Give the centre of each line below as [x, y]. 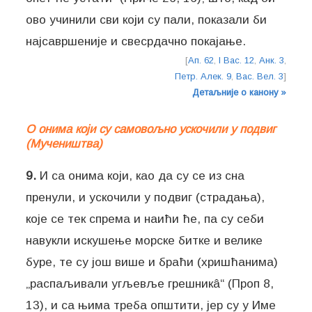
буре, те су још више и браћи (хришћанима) [152, 262]
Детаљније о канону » [239, 93]
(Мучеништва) [64, 143]
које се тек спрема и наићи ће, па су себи [145, 218]
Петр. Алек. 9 [203, 77]
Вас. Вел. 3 [259, 77]
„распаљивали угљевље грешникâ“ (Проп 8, [150, 283]
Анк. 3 [271, 61]
